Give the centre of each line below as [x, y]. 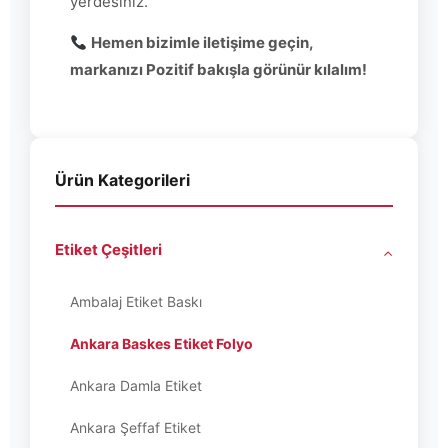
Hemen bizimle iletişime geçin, [202, 43]
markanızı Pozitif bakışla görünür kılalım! [218, 70]
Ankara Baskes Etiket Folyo [161, 343]
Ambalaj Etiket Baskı [136, 301]
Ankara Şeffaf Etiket [135, 427]
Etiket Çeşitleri [108, 249]
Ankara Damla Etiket [136, 385]
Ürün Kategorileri [122, 179]
